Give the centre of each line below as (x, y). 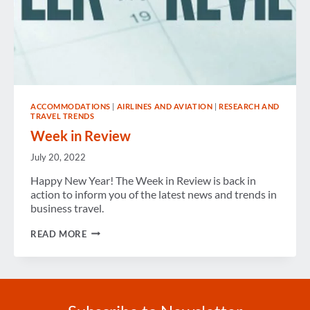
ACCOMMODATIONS (71, 106)
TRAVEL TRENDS (63, 116)
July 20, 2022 (58, 157)
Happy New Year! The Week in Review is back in (143, 180)
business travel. (67, 208)
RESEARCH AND (249, 106)
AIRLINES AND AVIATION (165, 106)
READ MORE (59, 234)
